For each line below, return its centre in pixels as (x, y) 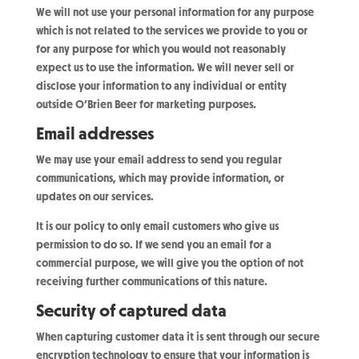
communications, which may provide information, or (160, 178)
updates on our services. (95, 197)
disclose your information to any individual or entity (161, 86)
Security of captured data (131, 311)
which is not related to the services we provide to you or (171, 31)
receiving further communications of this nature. (151, 282)
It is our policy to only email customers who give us (157, 226)
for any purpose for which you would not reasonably (161, 49)
